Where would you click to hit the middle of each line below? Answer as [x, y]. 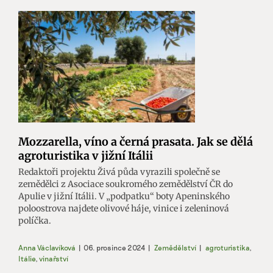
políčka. [35, 220]
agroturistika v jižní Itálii [86, 155]
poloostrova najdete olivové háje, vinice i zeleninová [124, 208]
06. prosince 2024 [114, 247]
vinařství [54, 258]
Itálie [27, 258]
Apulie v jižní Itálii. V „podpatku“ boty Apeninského [124, 196]
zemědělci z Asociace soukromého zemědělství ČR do [126, 184]
